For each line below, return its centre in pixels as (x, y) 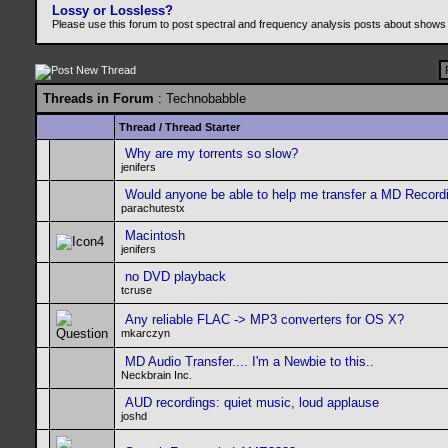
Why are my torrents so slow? (211, 153)
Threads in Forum (98, 98)
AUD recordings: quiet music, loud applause (252, 402)
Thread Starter (202, 127)
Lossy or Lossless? (112, 10)
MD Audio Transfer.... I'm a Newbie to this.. (249, 361)
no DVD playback (175, 276)
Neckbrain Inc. (156, 375)
